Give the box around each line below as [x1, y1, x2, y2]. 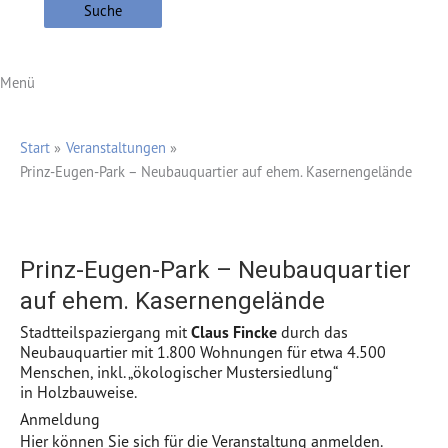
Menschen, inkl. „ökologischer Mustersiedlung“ [20, 361, 338, 382]
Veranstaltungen [65, 137, 166, 157]
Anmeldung [20, 408, 100, 429]
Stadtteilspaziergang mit [20, 321, 191, 342]
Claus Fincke [191, 321, 277, 342]
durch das [277, 321, 348, 342]
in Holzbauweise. [20, 381, 137, 402]
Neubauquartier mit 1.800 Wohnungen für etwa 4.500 [20, 341, 386, 362]
